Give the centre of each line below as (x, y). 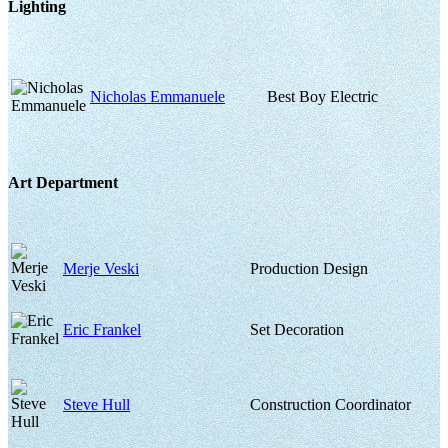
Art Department (63, 183)
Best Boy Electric (322, 97)
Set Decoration (297, 329)
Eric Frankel (102, 329)
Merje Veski (101, 268)
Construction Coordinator (330, 404)
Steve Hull (96, 404)
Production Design (309, 268)
